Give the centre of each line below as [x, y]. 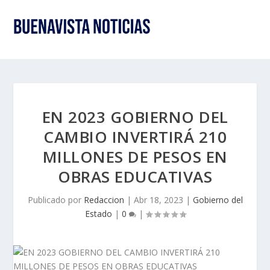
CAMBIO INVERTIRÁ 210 [135, 137]
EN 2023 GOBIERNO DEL [135, 117]
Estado [98, 214]
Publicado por [55, 200]
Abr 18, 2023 [158, 200]
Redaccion [104, 200]
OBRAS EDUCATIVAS [135, 177]
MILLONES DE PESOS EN [135, 157]
